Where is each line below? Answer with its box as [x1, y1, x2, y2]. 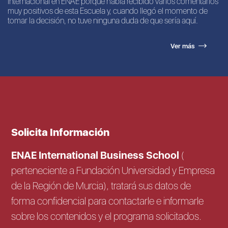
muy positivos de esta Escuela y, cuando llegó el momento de [7, 6, 208, 16]
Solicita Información [11, 126, 110, 138]
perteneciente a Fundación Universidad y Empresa [11, 164, 215, 177]
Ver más [170, 42, 195, 50]
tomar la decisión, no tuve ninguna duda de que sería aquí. [7, 15, 198, 25]
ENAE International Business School [11, 149, 182, 161]
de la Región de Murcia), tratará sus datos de [11, 179, 191, 192]
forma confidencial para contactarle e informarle [11, 194, 204, 207]
